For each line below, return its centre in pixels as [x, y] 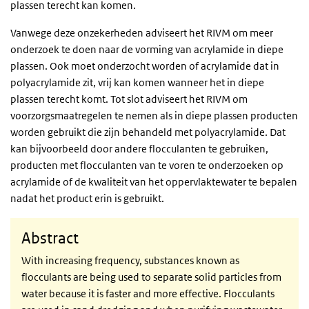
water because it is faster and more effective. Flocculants [148, 294]
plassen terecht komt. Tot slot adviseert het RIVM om [129, 99]
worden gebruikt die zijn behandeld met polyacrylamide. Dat [148, 132]
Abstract [50, 238]
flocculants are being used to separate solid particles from [151, 277]
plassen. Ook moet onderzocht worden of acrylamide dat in [145, 66]
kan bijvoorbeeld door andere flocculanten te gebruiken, [139, 149]
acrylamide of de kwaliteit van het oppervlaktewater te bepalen [154, 182]
